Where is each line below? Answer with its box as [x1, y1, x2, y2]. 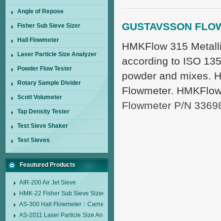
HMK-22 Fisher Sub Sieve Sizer [19, 190, 104, 197]
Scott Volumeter [17, 94, 62, 101]
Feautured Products [20, 161, 75, 168]
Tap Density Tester [17, 108, 70, 115]
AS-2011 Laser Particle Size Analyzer [19, 212, 119, 219]
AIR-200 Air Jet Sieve [19, 179, 76, 186]
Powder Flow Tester [17, 65, 72, 72]
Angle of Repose [17, 8, 64, 15]
